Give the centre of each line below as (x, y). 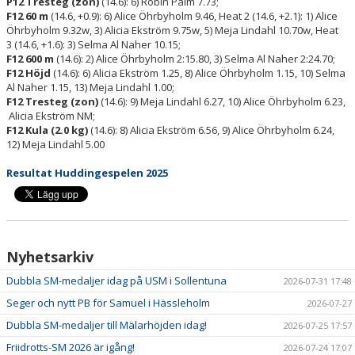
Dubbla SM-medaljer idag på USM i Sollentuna (116, 280)
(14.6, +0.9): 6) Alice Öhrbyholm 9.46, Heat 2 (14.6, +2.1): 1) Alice (193, 15)
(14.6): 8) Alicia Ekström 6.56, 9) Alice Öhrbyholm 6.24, (211, 130)
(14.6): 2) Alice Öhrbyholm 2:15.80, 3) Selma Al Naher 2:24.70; (195, 58)
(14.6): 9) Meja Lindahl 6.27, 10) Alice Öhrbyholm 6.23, (222, 101)
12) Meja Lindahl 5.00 (55, 144)
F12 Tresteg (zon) (52, 101)
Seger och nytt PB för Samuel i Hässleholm (108, 302)
